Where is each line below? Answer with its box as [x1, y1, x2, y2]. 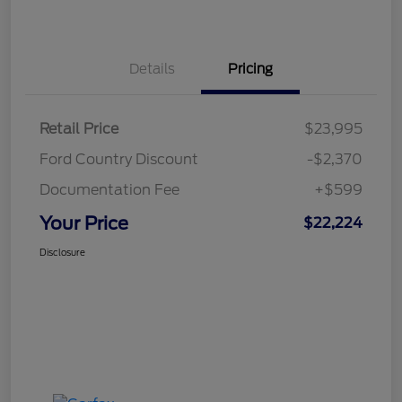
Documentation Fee [39, 180, 179, 198]
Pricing [228, 60, 273, 77]
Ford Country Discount [39, 150, 198, 168]
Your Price [39, 212, 128, 234]
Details [128, 60, 175, 77]
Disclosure [39, 246, 85, 258]
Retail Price [39, 119, 118, 137]
